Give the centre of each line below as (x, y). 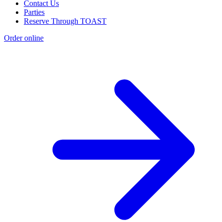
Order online (24, 38)
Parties (34, 12)
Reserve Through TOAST (65, 21)
